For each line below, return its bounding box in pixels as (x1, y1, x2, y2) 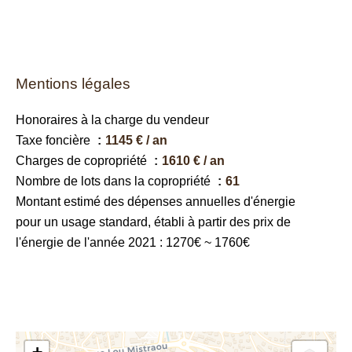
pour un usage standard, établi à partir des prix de (16, 215, 291, 229)
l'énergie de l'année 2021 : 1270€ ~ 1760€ (16, 236, 250, 249)
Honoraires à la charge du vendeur (16, 113, 209, 126)
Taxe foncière (16, 134, 93, 147)
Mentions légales (16, 75, 130, 92)
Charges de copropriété (16, 154, 150, 167)
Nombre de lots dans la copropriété (16, 174, 214, 188)
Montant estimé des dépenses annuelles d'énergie (16, 195, 295, 208)
